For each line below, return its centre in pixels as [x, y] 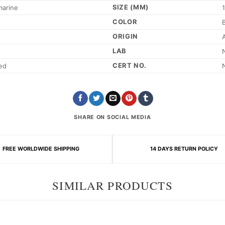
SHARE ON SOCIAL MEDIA [113, 117]
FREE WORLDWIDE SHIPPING [41, 149]
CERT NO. [130, 66]
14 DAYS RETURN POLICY [184, 149]
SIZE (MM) [131, 7]
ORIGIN [125, 36]
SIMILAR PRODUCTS [113, 186]
